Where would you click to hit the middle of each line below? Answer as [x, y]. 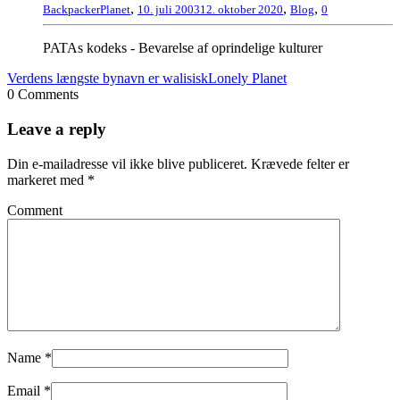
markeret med [47, 179]
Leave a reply [57, 129]
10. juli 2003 [169, 10]
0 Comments [43, 95]
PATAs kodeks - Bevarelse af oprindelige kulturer [183, 48]
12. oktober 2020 [242, 10]
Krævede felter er [300, 163]
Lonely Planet [247, 79]
